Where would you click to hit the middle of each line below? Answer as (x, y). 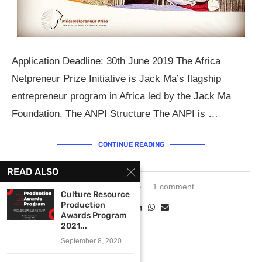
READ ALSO (33, 172)
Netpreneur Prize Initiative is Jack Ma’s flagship (116, 79)
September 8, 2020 (91, 241)
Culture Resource (95, 194)
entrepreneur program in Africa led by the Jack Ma (121, 96)
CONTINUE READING (131, 144)
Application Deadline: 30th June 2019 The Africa (116, 61)
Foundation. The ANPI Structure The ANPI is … (115, 114)
